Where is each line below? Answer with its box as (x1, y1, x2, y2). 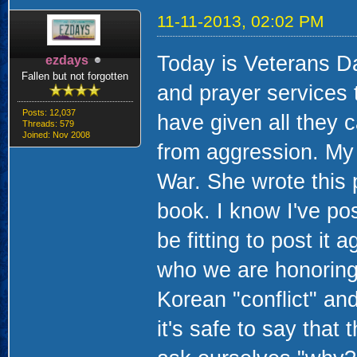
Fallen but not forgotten (22, 70, 129, 82)
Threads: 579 (22, 119, 74, 128)
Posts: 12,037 (22, 108, 76, 117)
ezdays (45, 53, 89, 67)
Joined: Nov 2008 (22, 130, 90, 139)
